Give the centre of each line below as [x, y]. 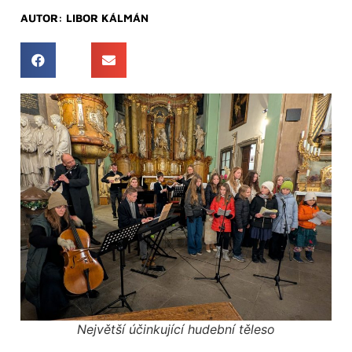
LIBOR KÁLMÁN [107, 17]
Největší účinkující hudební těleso [176, 329]
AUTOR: [42, 17]
